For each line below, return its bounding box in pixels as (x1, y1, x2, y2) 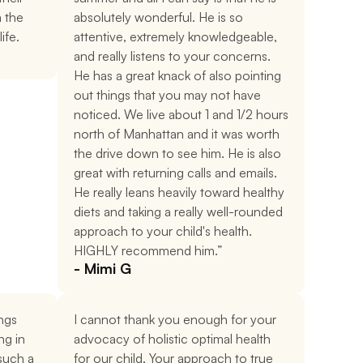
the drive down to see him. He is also (74, 145, 281, 161)
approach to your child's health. (74, 223, 252, 239)
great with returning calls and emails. (74, 164, 277, 181)
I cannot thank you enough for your (74, 311, 276, 327)
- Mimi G (74, 259, 131, 277)
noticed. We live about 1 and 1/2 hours (74, 106, 288, 122)
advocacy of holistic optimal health (74, 331, 271, 347)
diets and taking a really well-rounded (74, 203, 283, 220)
